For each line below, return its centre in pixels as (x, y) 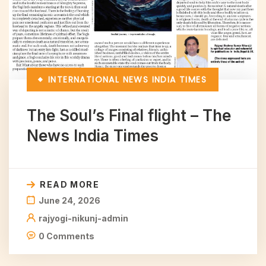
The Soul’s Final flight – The (129, 115)
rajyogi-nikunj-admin (83, 218)
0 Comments (66, 236)
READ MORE (70, 184)
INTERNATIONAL (84, 79)
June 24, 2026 (69, 200)
